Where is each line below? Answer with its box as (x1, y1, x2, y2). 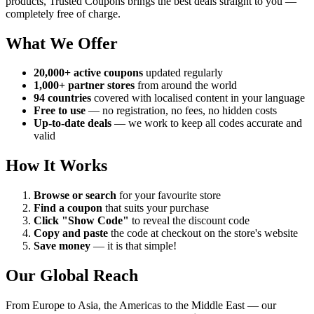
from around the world (135, 79, 237, 92)
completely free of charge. (6, 7, 121, 20)
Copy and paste (34, 227, 108, 240)
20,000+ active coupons (34, 67, 143, 79)
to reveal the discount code (129, 214, 250, 227)
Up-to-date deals (34, 117, 111, 130)
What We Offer (6, 34, 118, 53)
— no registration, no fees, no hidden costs (86, 104, 277, 117)
